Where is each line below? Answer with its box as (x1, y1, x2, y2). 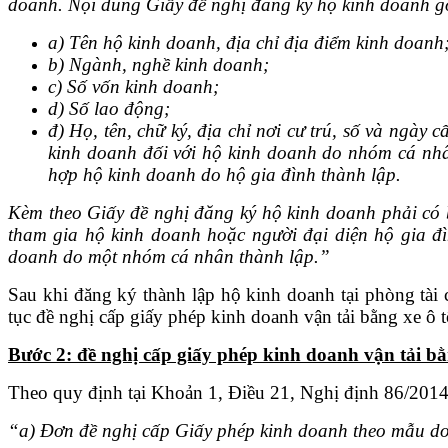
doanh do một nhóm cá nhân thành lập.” (8, 245, 330, 267)
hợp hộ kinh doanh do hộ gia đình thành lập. (48, 163, 401, 185)
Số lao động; (69, 97, 170, 119)
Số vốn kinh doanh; (67, 75, 219, 97)
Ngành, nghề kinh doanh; (69, 53, 269, 75)
